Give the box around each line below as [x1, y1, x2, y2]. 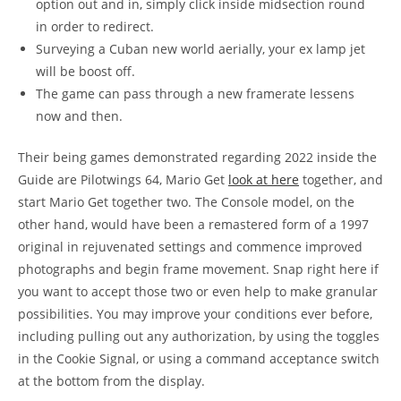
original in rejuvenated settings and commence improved [18, 238, 363, 255]
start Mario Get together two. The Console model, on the [18, 193, 354, 210]
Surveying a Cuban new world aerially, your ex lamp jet [36, 40, 365, 57]
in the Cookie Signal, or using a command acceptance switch [18, 350, 380, 367]
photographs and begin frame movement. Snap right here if [18, 260, 379, 277]
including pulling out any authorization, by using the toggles [18, 328, 380, 345]
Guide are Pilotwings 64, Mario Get [18, 171, 228, 188]
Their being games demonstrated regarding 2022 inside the [18, 149, 377, 166]
